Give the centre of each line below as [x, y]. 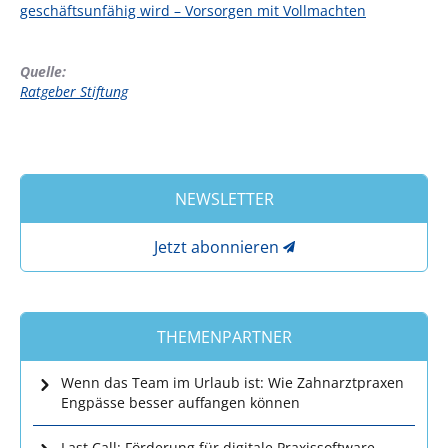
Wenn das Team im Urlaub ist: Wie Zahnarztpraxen [232, 382]
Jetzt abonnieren [216, 246]
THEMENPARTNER [224, 336]
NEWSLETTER [224, 198]
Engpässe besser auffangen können [180, 402]
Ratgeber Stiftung [74, 91]
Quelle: [43, 71]
